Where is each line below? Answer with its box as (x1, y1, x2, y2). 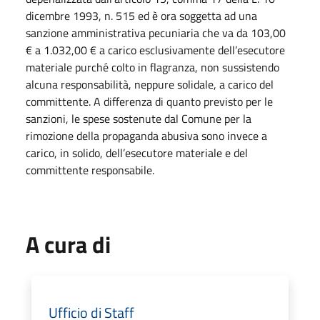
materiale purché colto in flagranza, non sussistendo (26, 58, 279, 76)
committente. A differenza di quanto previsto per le (26, 92, 273, 110)
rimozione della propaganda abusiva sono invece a (26, 126, 267, 144)
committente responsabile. (26, 161, 154, 179)
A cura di (26, 226, 111, 261)
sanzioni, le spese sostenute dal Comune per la (26, 109, 251, 127)
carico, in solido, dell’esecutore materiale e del (26, 144, 248, 161)
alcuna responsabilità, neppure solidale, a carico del (26, 75, 274, 93)
